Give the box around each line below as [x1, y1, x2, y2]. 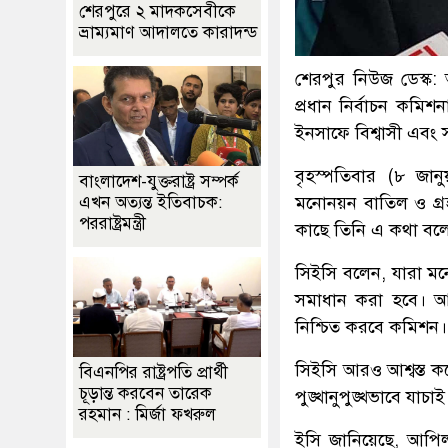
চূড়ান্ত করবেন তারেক [79, 383, 212, 405]
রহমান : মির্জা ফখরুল [79, 404, 216, 426]
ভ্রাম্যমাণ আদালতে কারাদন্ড [79, 22, 257, 44]
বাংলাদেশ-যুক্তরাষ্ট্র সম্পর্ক [79, 171, 239, 193]
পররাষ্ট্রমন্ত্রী [79, 213, 146, 235]
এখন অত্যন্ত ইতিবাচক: [79, 192, 222, 214]
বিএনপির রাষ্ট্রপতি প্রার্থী [79, 362, 228, 384]
